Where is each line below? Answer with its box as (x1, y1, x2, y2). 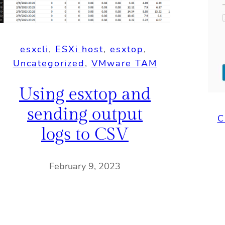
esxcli (20, 43, 49, 56)
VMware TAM (91, 57, 157, 70)
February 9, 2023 (49, 160, 121, 172)
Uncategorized (13, 57, 85, 70)
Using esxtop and (19, 84, 151, 105)
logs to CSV (41, 125, 129, 145)
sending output (27, 104, 143, 125)
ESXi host (55, 43, 103, 56)
